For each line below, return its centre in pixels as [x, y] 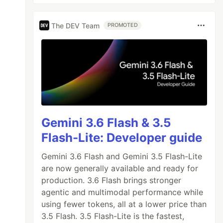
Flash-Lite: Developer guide [122, 138]
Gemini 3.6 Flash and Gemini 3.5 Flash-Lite [122, 157]
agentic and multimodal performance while [122, 192]
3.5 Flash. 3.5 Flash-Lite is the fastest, [113, 216]
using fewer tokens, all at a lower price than [124, 204]
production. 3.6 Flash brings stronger [111, 180]
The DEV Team [76, 25]
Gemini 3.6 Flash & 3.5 [106, 123]
